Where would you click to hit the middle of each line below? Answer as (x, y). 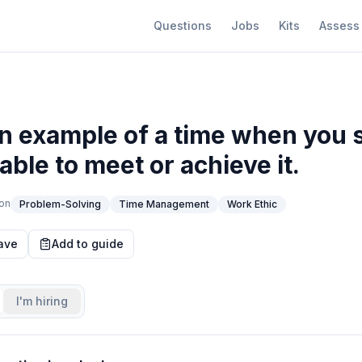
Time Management (164, 204)
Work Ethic (252, 204)
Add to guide (88, 244)
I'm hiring (42, 301)
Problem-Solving (60, 204)
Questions (183, 25)
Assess (339, 25)
